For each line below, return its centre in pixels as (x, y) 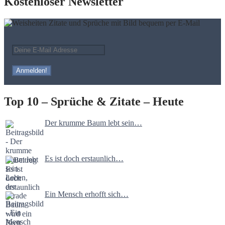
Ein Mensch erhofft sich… (87, 194)
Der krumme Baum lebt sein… (93, 123)
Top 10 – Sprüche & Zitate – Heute (94, 101)
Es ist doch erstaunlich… (84, 158)
